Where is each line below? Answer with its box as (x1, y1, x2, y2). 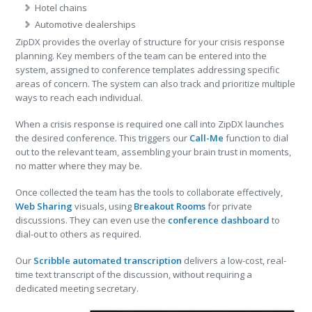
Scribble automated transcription (33, 254, 182, 267)
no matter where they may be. (15, 159, 143, 172)
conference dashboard (168, 214, 270, 226)
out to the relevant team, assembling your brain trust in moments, (15, 146, 292, 158)
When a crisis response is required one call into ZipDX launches (15, 118, 285, 130)
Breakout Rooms (134, 200, 206, 212)
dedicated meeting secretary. (15, 282, 139, 295)
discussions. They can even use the (15, 214, 169, 226)
